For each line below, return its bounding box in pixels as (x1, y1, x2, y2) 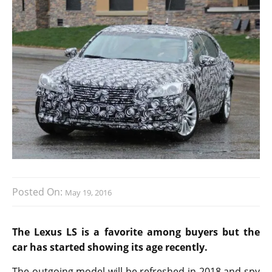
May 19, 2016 (65, 187, 112, 199)
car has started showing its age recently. (12, 240, 208, 254)
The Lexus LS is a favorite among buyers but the (12, 225, 260, 239)
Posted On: (12, 185, 65, 199)
